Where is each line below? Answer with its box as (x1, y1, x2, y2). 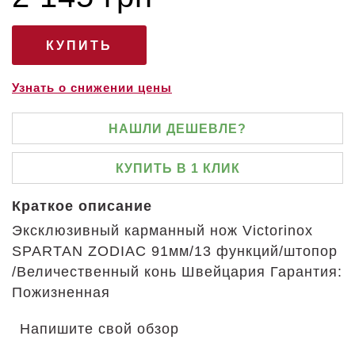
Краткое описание (12, 198, 152, 214)
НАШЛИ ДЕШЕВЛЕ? (109, 122, 246, 136)
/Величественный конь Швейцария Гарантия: (12, 264, 342, 280)
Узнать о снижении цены (12, 81, 172, 94)
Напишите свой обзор (20, 321, 179, 337)
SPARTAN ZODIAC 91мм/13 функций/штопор (12, 243, 338, 259)
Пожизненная (12, 284, 110, 300)
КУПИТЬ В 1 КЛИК (115, 162, 240, 175)
